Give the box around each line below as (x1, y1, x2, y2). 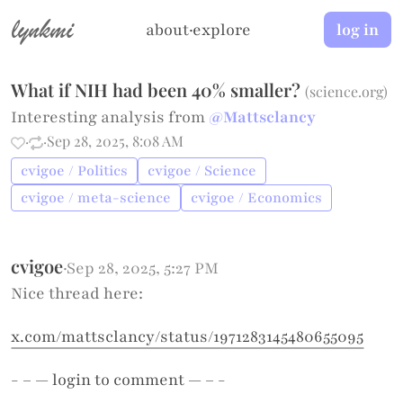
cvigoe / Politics (21, 161, 129, 181)
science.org (309, 82, 384, 101)
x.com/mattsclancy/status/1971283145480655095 (11, 326, 364, 347)
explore (192, 18, 251, 40)
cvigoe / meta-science (21, 188, 172, 208)
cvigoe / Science (148, 161, 257, 181)
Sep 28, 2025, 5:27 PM (67, 257, 219, 279)
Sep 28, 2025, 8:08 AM (47, 131, 184, 150)
